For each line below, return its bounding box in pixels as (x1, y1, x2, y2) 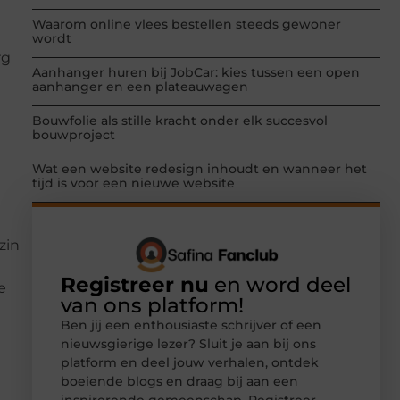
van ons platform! (61, 292, 244, 318)
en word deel (209, 271, 351, 297)
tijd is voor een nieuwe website (32, 175, 235, 192)
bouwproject (32, 127, 115, 144)
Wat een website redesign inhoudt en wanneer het (32, 161, 367, 178)
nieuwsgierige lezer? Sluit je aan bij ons (61, 335, 316, 352)
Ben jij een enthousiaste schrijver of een (61, 316, 321, 333)
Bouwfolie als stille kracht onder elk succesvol (32, 112, 328, 129)
